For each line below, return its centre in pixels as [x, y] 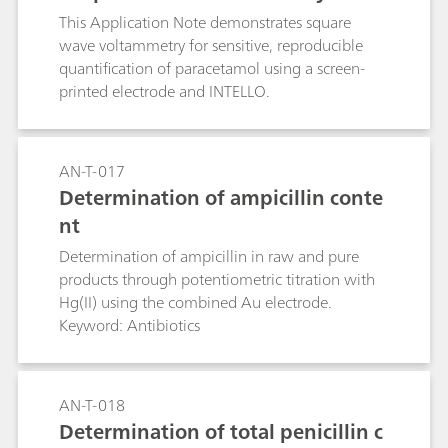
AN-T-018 [92, 405]
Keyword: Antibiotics [129, 325]
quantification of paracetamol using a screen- [212, 68]
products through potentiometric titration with [217, 279]
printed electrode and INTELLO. [164, 91]
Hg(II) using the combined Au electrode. [195, 302]
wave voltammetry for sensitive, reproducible [211, 45]
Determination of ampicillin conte [221, 197]
